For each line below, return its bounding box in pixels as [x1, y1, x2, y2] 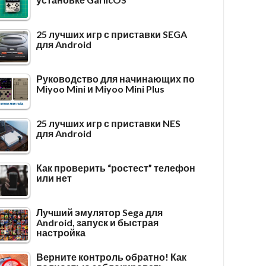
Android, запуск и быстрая [36, 217, 159, 229]
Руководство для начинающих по [36, 73, 195, 85]
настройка [36, 227, 86, 239]
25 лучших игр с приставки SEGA [36, 28, 188, 40]
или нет [36, 172, 72, 184]
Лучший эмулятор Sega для [36, 207, 163, 218]
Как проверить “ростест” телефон [36, 162, 196, 174]
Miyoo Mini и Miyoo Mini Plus [36, 83, 165, 95]
